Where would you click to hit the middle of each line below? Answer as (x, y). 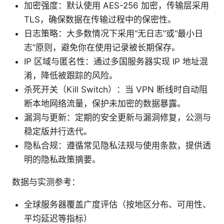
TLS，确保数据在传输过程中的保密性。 (100, 20)
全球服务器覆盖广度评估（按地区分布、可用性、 (117, 205)
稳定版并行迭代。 (58, 132)
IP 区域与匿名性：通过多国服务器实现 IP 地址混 (116, 62)
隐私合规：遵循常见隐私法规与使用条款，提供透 (117, 146)
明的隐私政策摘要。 (62, 160)
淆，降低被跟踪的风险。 (71, 76)
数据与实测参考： (46, 182)
